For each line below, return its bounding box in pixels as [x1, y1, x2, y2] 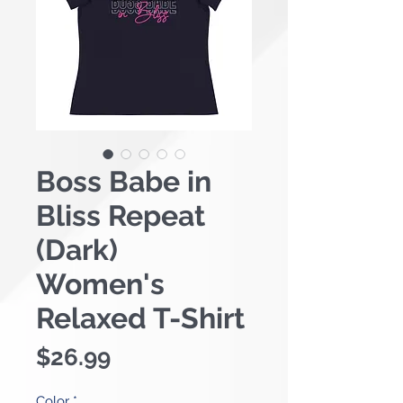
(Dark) [36, 232, 118, 266]
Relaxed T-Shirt [36, 300, 245, 335]
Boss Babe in [36, 164, 211, 198]
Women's [36, 266, 165, 300]
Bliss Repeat [36, 198, 205, 232]
